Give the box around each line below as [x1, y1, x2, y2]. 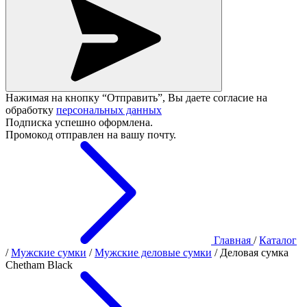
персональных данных [56, 104, 162, 116]
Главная [214, 234, 251, 246]
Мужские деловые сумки [95, 247, 212, 258]
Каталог [259, 234, 297, 246]
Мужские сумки [11, 247, 86, 258]
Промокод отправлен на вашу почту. [5, 129, 176, 140]
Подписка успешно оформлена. [5, 116, 153, 128]
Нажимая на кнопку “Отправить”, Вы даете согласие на [5, 92, 267, 103]
